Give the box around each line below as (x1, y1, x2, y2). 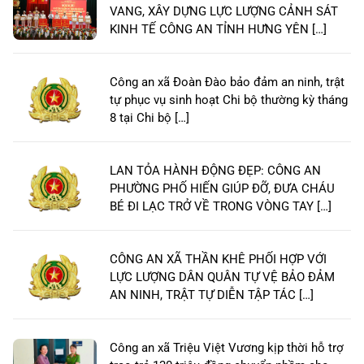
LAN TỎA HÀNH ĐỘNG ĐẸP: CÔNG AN (110, 163, 321, 179)
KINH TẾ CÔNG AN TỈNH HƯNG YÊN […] (110, 22, 327, 37)
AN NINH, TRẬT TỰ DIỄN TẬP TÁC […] (110, 288, 314, 303)
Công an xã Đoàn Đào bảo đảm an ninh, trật (110, 75, 344, 90)
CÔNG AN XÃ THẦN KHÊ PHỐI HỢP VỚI (110, 252, 327, 267)
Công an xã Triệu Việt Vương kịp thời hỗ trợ (110, 340, 344, 356)
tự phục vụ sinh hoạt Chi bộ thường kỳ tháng (110, 93, 348, 108)
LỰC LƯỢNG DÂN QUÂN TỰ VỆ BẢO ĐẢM (110, 270, 335, 285)
